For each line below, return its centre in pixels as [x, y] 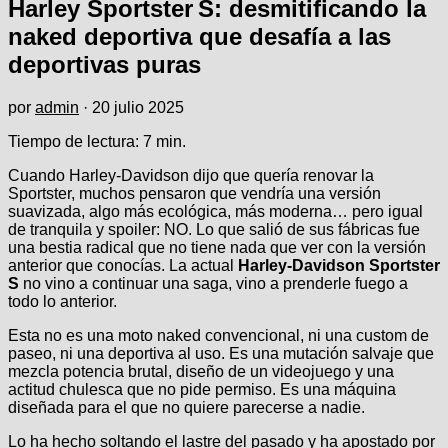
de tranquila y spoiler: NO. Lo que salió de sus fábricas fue [214, 229]
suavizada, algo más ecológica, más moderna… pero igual [215, 211]
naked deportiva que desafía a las [199, 36]
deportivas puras [104, 64]
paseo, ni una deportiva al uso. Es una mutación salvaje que [221, 353]
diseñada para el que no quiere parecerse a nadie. [186, 407]
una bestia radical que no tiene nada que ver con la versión [217, 247]
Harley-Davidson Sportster [337, 265]
